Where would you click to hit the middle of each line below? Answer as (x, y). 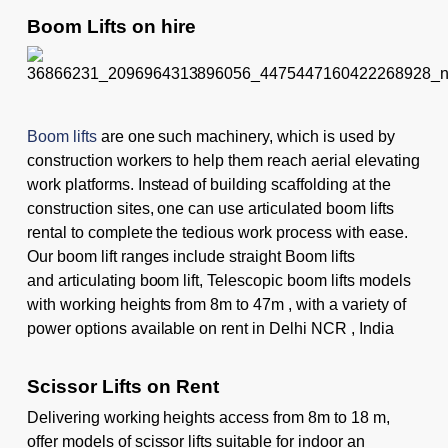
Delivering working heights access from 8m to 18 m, (208, 417)
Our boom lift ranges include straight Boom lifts (190, 256)
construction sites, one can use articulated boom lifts (210, 208)
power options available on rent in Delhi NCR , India (210, 328)
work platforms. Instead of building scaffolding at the (208, 184)
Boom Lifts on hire (111, 26)
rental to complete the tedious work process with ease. (217, 232)
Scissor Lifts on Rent (122, 386)
